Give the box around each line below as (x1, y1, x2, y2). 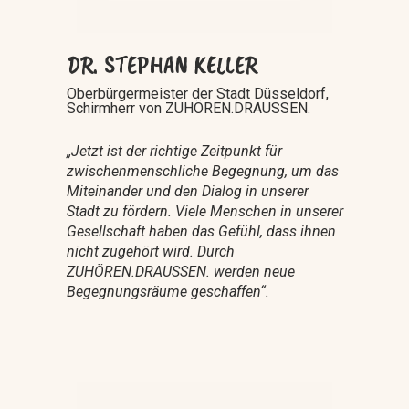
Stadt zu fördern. (66, 202, 175, 220)
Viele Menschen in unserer (174, 202, 343, 220)
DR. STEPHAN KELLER (66, 47, 257, 80)
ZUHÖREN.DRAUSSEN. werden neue (66, 262, 295, 280)
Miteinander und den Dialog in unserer (66, 182, 309, 200)
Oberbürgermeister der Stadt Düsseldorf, (66, 84, 329, 102)
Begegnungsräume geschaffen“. (66, 282, 269, 300)
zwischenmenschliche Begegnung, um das (66, 162, 339, 180)
